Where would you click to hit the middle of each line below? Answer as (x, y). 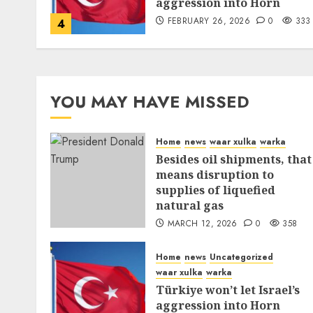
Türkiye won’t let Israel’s (228, 290)
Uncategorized (241, 257)
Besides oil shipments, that (234, 159)
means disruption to (215, 175)
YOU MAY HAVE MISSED (150, 102)
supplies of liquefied (216, 190)
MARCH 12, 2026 (202, 224)
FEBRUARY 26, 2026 (209, 21)
